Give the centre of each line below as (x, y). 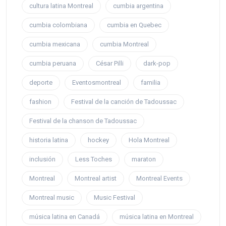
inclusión (42, 159)
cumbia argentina (138, 6)
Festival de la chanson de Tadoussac (83, 121)
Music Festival (115, 198)
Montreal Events (159, 179)
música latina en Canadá (65, 217)
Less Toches (94, 159)
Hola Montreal (149, 140)
